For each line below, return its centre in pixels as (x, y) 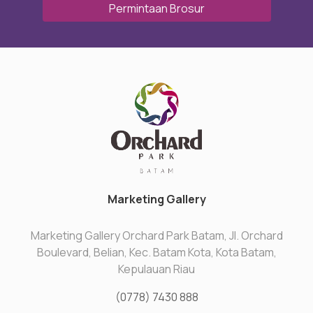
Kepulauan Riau (156, 269)
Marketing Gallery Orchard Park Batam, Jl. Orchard (156, 236)
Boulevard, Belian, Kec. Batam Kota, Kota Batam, (156, 253)
